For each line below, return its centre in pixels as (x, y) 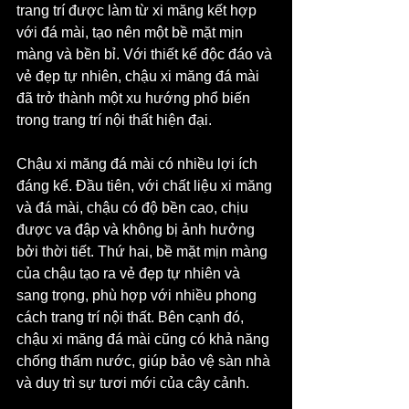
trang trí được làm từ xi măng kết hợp (138, 10)
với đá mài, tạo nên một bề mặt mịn (131, 32)
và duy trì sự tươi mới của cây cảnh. (133, 383)
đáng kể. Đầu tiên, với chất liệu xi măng (146, 185)
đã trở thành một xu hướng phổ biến (135, 98)
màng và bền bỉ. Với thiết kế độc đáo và (146, 54)
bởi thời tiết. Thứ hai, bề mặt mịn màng (144, 251)
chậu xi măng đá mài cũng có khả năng (145, 339)
